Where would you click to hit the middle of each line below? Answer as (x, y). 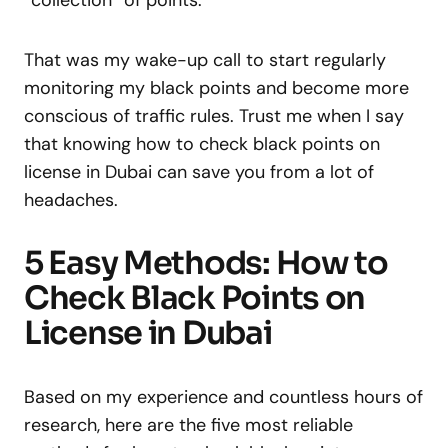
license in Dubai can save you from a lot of (199, 172)
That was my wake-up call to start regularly (205, 60)
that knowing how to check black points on (202, 144)
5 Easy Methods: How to (206, 263)
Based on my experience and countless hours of (223, 397)
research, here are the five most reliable (188, 425)
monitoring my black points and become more (216, 88)
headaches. (71, 200)
